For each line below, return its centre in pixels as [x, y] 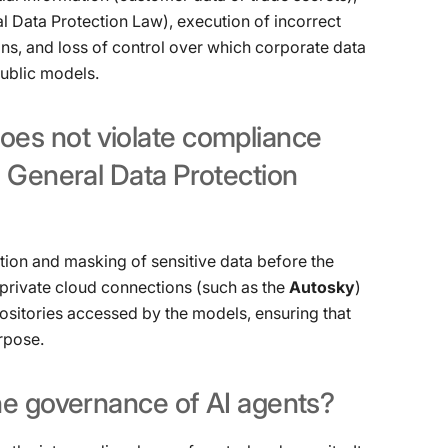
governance [96, 403]
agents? [286, 403]
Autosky [322, 287]
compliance [252, 137]
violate [136, 137]
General [55, 175]
